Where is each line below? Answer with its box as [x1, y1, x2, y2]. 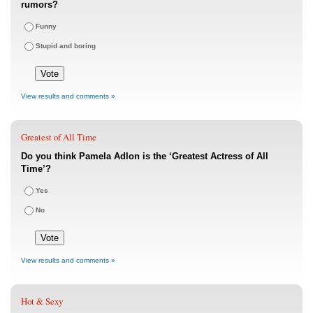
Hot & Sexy [21, 295, 63, 308]
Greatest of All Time [21, 131, 96, 144]
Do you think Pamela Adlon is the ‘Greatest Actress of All [21, 151, 268, 162]
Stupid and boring [36, 42, 96, 50]
